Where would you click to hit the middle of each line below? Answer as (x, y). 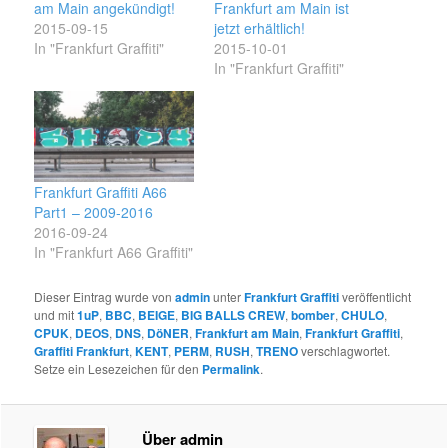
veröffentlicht (375, 296)
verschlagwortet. (344, 350)
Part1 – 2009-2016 (94, 211)
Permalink (231, 368)
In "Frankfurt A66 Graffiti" (114, 251)
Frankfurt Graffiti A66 (101, 191)
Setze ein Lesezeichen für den (118, 368)
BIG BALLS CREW (233, 314)
